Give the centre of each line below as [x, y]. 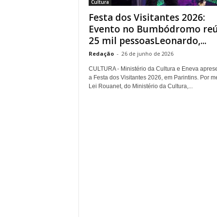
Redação [101, 54]
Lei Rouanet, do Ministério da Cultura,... [140, 86]
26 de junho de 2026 [147, 54]
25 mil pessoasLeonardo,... [147, 41]
